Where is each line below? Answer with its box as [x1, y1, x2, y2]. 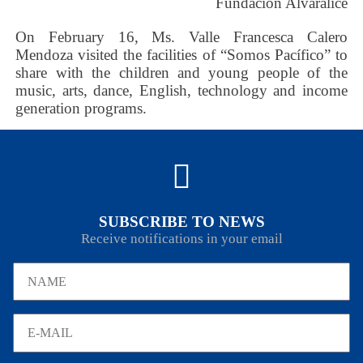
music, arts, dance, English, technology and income [15, 81, 348, 99]
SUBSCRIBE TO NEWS [98, 212, 265, 230]
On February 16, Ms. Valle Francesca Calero [15, 28, 348, 45]
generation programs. [15, 99, 147, 117]
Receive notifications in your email [80, 230, 283, 246]
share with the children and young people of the [15, 63, 348, 81]
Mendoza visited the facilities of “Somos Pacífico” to [15, 45, 348, 63]
